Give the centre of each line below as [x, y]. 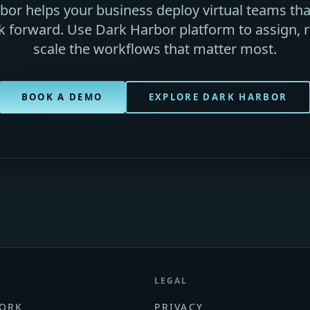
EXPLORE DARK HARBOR [218, 97]
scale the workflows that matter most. [155, 48]
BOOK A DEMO [62, 97]
